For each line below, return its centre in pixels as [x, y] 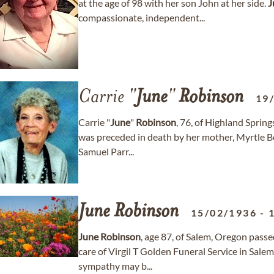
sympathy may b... [115, 266]
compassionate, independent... [142, 17]
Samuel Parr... [106, 151]
